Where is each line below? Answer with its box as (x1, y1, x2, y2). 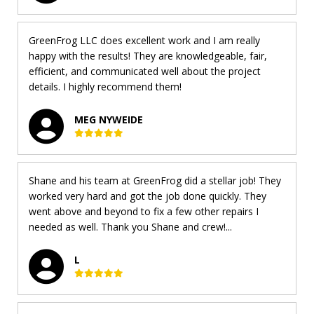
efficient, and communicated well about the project (29, 64, 261, 78)
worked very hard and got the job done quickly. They (29, 189, 266, 203)
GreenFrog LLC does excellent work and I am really (29, 34, 260, 47)
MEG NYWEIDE (74, 112, 143, 126)
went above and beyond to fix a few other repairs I (29, 205, 259, 218)
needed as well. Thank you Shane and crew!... (29, 220, 232, 233)
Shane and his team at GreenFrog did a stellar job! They (29, 174, 281, 187)
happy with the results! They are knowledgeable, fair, (29, 49, 267, 62)
